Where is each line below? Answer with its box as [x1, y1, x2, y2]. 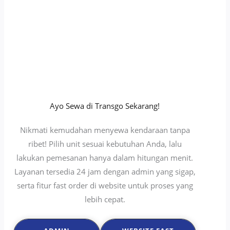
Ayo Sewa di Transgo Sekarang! [50, 100, 160, 111]
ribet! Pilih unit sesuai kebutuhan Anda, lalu [28, 138, 182, 149]
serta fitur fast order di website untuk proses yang [16, 180, 193, 190]
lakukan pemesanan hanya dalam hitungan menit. [16, 152, 193, 163]
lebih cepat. [84, 194, 125, 204]
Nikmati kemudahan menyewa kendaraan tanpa [20, 124, 190, 135]
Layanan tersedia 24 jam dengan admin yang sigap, [14, 166, 196, 177]
